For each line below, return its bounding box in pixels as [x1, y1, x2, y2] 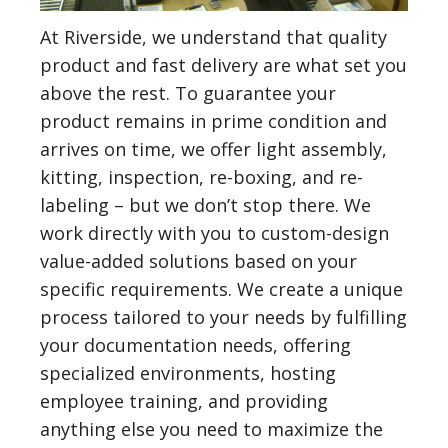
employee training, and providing [40, 389, 328, 414]
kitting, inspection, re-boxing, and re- [40, 165, 363, 190]
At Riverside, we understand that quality [40, 25, 387, 50]
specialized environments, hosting [40, 361, 336, 386]
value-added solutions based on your [40, 249, 357, 274]
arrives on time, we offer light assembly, [40, 137, 387, 162]
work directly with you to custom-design [40, 221, 389, 246]
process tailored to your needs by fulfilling [40, 305, 407, 330]
